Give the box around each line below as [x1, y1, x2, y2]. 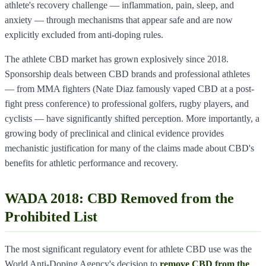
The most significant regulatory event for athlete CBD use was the [5, 243, 252, 254]
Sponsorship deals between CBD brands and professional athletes [5, 68, 250, 79]
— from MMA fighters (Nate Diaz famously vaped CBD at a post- [5, 83, 254, 94]
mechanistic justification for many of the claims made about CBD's [5, 142, 254, 153]
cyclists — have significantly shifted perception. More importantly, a [5, 113, 259, 123]
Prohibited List [5, 208, 97, 224]
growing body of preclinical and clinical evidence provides [5, 128, 224, 138]
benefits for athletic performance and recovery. [5, 157, 178, 168]
